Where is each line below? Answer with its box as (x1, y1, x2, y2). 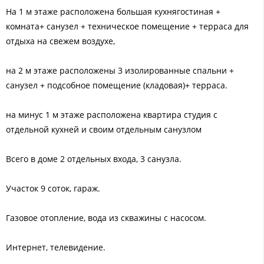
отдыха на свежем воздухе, (6, 35, 115, 47)
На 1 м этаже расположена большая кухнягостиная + (6, 5, 220, 17)
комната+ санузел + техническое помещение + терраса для (6, 20, 249, 32)
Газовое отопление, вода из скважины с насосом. (6, 212, 206, 223)
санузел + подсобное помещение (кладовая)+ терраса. (6, 79, 227, 91)
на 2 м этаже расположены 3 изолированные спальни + (6, 64, 234, 76)
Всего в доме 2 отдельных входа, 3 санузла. (6, 153, 181, 164)
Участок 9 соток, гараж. (6, 182, 100, 194)
